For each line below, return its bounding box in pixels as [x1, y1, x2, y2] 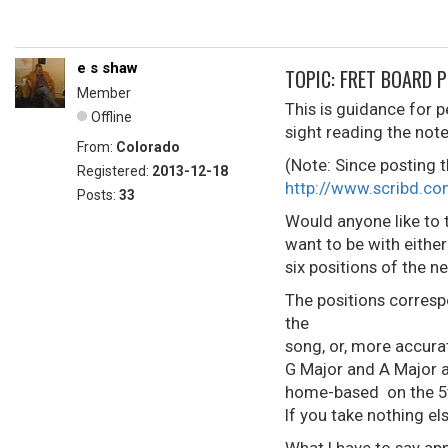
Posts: [77, 187, 119, 203]
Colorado [116, 139, 180, 155]
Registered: [77, 163, 152, 179]
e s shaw [77, 59, 138, 77]
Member [77, 85, 131, 101]
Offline [91, 109, 132, 125]
